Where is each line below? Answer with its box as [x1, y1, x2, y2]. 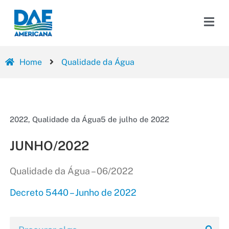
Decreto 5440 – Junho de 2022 [9, 187, 136, 198]
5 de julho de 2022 [100, 115, 169, 124]
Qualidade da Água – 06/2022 [9, 166, 133, 177]
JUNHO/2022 [9, 138, 89, 154]
